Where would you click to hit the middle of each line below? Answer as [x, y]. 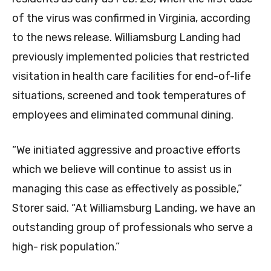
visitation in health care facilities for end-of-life [132, 77]
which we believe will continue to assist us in [122, 170]
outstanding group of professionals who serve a [132, 228]
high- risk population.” [66, 247]
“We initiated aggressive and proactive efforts [126, 150]
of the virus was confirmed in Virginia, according [131, 18]
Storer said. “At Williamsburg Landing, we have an [134, 208]
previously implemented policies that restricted [131, 57]
